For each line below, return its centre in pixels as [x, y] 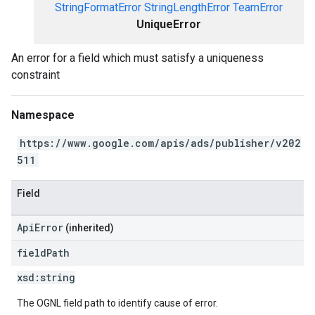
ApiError [40, 227]
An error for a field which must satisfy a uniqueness [137, 58]
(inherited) [89, 228]
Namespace [43, 115]
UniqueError [169, 24]
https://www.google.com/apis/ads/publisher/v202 [160, 143]
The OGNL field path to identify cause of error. [117, 303]
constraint [36, 75]
